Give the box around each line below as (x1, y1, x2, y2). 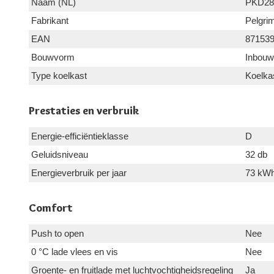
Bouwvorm (31, 51, 75, 62)
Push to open (31, 228, 84, 239)
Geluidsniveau (31, 149, 88, 160)
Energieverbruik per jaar (31, 167, 127, 178)
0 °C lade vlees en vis (31, 246, 118, 257)
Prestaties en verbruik (29, 103, 139, 117)
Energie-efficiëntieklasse (31, 130, 128, 141)
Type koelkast (31, 70, 87, 81)
